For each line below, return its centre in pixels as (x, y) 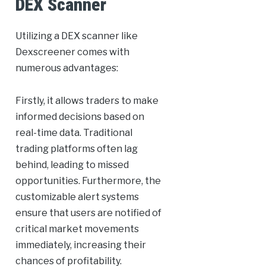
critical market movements (77, 229)
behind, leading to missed (72, 165)
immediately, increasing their (80, 245)
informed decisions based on (80, 117)
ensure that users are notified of (88, 213)
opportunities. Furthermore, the (88, 181)
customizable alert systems (77, 197)
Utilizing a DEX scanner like (76, 36)
